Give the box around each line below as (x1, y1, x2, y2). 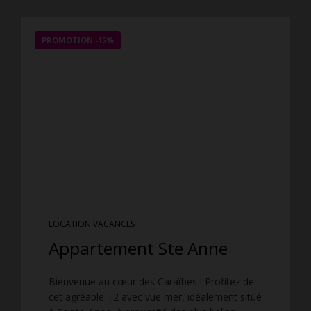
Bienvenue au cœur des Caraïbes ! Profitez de (49, 274, 254, 288)
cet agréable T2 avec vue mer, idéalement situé (49, 289, 262, 303)
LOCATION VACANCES (49, 217, 135, 230)
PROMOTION (41, 35, 95, 46)
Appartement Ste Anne (49, 236, 228, 260)
